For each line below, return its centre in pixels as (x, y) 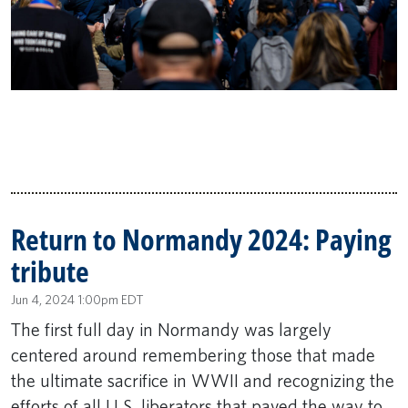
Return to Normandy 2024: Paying (201, 240)
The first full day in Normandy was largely (171, 329)
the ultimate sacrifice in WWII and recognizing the (203, 380)
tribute (50, 271)
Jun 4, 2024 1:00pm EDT (77, 299)
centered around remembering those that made (193, 355)
